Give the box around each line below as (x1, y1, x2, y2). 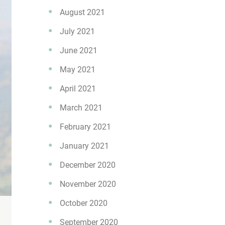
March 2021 (60, 103, 102, 113)
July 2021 (60, 27, 95, 36)
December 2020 (60, 160, 116, 170)
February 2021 (60, 122, 111, 132)
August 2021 (60, 8, 105, 17)
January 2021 (60, 141, 109, 151)
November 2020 (60, 179, 116, 189)
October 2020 (60, 198, 107, 208)
